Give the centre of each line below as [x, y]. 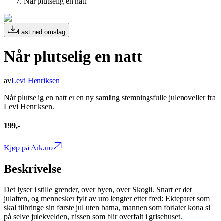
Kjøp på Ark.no [28, 148]
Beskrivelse [33, 169]
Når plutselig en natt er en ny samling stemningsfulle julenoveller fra [110, 97]
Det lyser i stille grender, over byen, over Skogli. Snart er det [98, 190]
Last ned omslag [41, 32]
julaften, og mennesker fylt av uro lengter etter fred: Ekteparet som [107, 199]
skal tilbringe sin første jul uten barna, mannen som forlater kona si [107, 208]
